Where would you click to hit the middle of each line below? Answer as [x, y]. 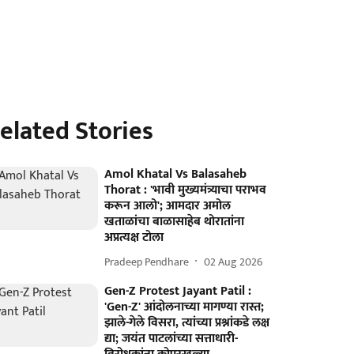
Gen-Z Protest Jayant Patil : [178, 291]
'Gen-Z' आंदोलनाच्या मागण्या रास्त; [185, 307]
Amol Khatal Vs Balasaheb [176, 174]
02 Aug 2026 [233, 262]
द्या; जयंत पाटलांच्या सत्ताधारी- [171, 339]
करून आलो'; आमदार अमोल [168, 206]
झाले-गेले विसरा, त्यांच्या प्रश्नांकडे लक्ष [187, 323]
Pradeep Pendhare [147, 262]
